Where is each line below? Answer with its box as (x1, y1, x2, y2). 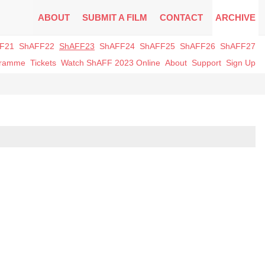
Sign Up (226, 58, 256, 67)
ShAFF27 (220, 41, 256, 51)
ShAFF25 (140, 41, 175, 51)
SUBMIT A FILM (82, 12, 147, 22)
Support (192, 58, 221, 67)
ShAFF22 (19, 41, 54, 51)
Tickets (30, 58, 56, 67)
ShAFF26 (180, 41, 215, 51)
